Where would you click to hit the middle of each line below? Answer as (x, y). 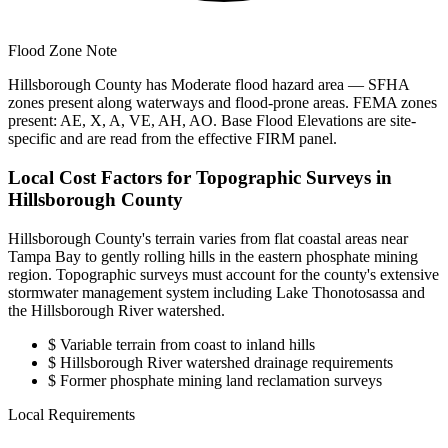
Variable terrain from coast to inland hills (185, 344)
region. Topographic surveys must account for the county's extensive (223, 274)
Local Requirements (71, 414)
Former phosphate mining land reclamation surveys (219, 380)
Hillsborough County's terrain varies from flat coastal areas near (208, 238)
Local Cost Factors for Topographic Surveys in (200, 177)
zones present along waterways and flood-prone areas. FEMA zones (222, 103)
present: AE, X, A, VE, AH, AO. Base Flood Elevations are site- (212, 121)
